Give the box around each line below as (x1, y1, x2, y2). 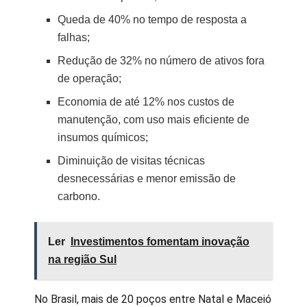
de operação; (58, 72, 122, 84)
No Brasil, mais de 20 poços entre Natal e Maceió (34, 292, 271, 306)
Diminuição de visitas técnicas (58, 154, 206, 167)
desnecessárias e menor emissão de (58, 172, 236, 184)
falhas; (58, 31, 90, 43)
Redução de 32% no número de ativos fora (58, 54, 265, 66)
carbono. (58, 190, 101, 202)
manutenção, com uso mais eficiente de (58, 113, 250, 125)
